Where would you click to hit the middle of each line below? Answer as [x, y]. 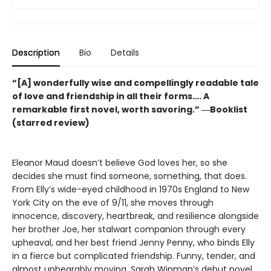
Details [125, 52]
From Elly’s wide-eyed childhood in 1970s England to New [131, 189]
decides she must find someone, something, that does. [129, 176]
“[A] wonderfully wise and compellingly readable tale [135, 83]
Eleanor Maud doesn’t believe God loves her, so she [120, 162]
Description [36, 52]
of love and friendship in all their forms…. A [111, 96]
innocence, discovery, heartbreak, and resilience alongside [135, 216]
